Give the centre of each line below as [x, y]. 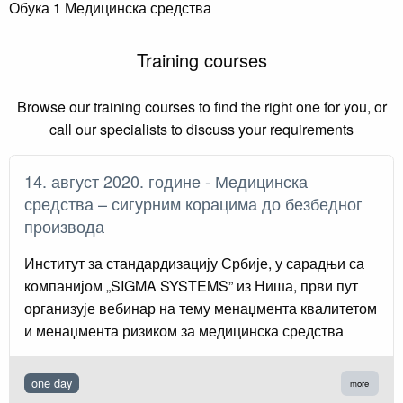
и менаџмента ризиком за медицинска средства [184, 331]
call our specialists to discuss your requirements [201, 130]
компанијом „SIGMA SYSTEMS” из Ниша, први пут [191, 286]
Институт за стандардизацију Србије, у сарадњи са [194, 264]
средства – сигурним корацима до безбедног [193, 204]
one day [52, 383]
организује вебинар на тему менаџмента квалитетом [201, 309]
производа [69, 226]
